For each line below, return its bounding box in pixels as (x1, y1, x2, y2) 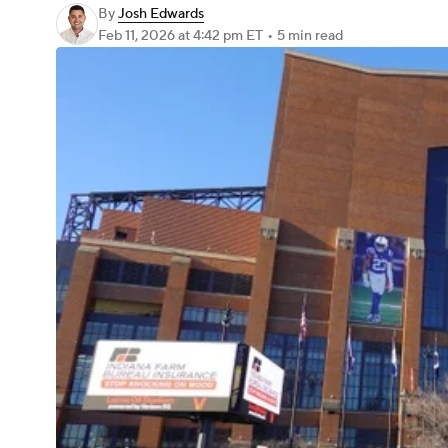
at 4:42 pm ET (178, 27, 263, 45)
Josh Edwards (118, 5, 204, 23)
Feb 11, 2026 (98, 27, 178, 45)
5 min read (277, 27, 343, 45)
